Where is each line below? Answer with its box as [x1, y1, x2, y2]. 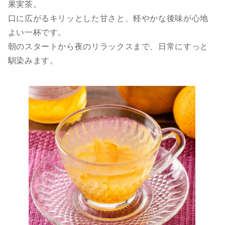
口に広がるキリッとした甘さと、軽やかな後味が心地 [8, 14, 208, 23]
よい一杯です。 [8, 28, 67, 37]
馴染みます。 [8, 56, 58, 65]
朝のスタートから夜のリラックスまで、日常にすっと [8, 42, 208, 51]
